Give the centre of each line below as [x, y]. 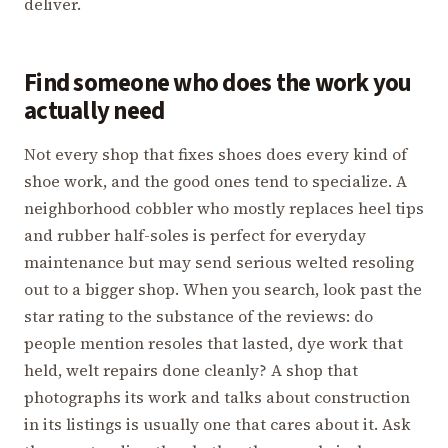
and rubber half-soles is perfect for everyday [195, 235]
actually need [94, 111]
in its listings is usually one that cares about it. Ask [217, 424]
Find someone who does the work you [218, 83]
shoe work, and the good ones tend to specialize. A [215, 181]
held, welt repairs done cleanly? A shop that [191, 370]
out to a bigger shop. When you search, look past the [223, 289]
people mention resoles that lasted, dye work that [213, 343]
